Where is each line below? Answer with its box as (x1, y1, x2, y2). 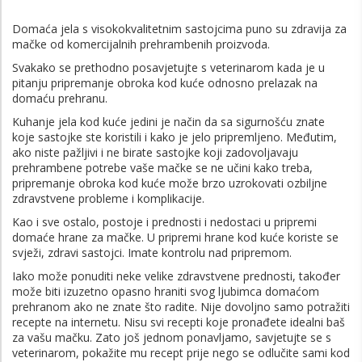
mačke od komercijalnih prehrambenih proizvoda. (12, 36, 270, 53)
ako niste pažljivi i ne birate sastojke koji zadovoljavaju (12, 145, 298, 161)
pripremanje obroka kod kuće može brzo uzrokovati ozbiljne (12, 175, 327, 192)
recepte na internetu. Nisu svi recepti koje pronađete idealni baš (12, 314, 345, 330)
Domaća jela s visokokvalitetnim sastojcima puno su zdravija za (12, 21, 347, 37)
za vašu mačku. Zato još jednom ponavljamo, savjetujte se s (12, 330, 331, 346)
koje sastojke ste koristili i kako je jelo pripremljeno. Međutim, (12, 129, 337, 145)
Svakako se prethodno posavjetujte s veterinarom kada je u (12, 60, 325, 76)
